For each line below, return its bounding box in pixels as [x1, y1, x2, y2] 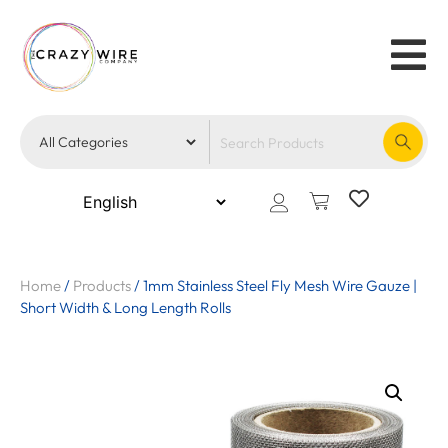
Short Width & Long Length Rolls [20, 298, 231, 318]
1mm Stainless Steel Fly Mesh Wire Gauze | [143, 276, 417, 296]
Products [73, 276, 131, 296]
